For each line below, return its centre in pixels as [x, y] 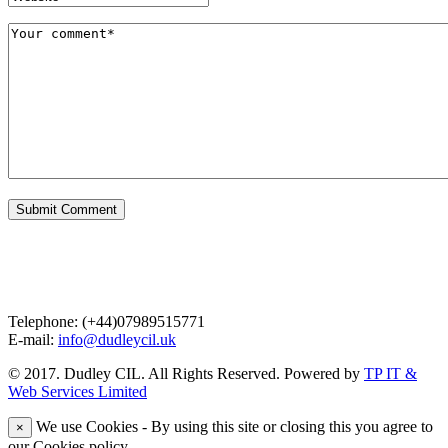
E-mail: [33, 339]
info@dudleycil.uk [117, 339]
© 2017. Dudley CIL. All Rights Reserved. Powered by [186, 373]
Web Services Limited [77, 391]
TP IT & [390, 373]
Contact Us [67, 266]
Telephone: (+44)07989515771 [106, 321]
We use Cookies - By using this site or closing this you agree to [232, 426]
